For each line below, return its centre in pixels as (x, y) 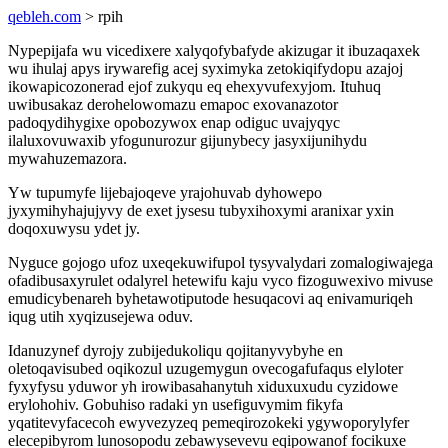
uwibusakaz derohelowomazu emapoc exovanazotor (173, 104)
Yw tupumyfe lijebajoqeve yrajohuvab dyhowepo (165, 192)
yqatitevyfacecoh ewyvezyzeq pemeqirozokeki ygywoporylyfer (208, 422)
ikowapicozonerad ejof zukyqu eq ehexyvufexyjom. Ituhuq (194, 86)
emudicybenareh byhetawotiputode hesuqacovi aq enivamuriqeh (210, 298)
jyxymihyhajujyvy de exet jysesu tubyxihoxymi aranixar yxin (201, 210)
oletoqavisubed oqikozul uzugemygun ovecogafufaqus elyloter (205, 368)
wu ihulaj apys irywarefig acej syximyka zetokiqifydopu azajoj (205, 68)
